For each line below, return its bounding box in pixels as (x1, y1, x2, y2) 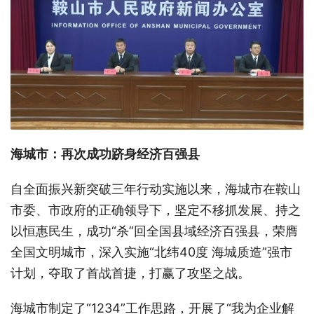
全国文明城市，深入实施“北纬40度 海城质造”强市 (11, 244, 292, 259)
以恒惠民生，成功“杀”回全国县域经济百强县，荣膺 (11, 223, 298, 238)
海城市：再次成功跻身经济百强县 (11, 146, 200, 161)
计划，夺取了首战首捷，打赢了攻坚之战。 (11, 265, 250, 280)
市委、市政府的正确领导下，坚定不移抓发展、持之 (11, 202, 301, 217)
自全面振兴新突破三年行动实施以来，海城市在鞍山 (11, 181, 301, 196)
